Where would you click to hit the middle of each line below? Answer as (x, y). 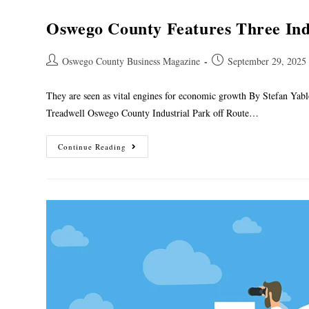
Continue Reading (92, 146)
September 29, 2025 (267, 61)
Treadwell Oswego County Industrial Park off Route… (153, 112)
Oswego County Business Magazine (131, 61)
